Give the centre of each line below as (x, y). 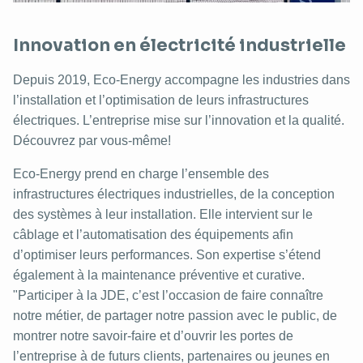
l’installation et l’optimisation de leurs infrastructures (161, 100)
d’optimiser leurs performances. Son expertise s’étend (167, 255)
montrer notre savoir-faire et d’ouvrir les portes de (153, 336)
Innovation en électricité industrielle (179, 45)
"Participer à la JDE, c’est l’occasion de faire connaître (168, 295)
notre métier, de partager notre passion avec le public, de (175, 316)
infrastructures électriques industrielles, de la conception (174, 194)
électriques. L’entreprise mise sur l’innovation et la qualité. (179, 120)
